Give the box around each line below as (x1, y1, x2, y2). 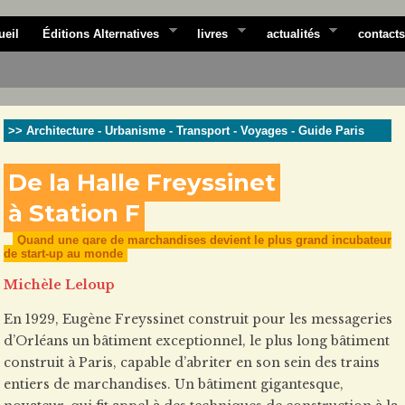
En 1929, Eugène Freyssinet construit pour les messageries (4, 311, 392, 327)
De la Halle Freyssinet (8, 168, 276, 197)
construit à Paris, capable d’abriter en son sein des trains (4, 354, 380, 371)
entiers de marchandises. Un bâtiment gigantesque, (4, 376, 344, 392)
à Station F (8, 199, 140, 228)
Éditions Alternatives (42, 27, 159, 41)
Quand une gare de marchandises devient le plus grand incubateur (17, 233, 391, 247)
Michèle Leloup (4, 277, 115, 293)
